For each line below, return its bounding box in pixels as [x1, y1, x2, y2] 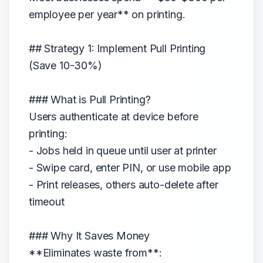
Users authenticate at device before [29, 110, 198, 123]
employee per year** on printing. [29, 8, 186, 21]
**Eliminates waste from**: [29, 247, 162, 259]
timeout [29, 195, 65, 208]
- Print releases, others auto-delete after [29, 178, 218, 191]
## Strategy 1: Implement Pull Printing [29, 42, 206, 55]
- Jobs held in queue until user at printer [29, 144, 217, 157]
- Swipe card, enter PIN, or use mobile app [29, 161, 231, 174]
